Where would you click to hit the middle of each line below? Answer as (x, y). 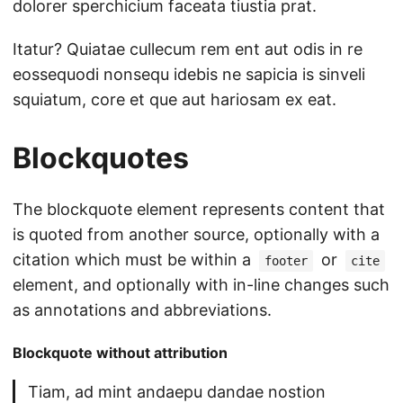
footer (286, 261)
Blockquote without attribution (120, 353)
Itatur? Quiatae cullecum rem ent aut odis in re (188, 49)
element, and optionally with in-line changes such (201, 285)
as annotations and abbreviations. (142, 310)
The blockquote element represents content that (199, 210)
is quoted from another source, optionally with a (196, 235)
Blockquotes (101, 158)
